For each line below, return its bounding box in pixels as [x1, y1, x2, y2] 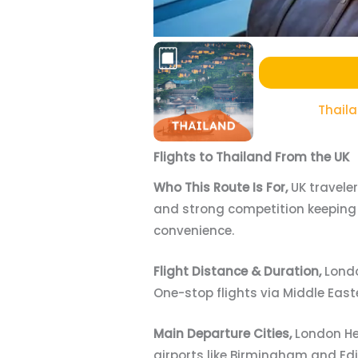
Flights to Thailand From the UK [153, 149, 349, 166]
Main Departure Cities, [153, 324, 295, 342]
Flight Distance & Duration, [153, 262, 324, 280]
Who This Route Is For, [153, 178, 291, 196]
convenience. [153, 221, 234, 239]
